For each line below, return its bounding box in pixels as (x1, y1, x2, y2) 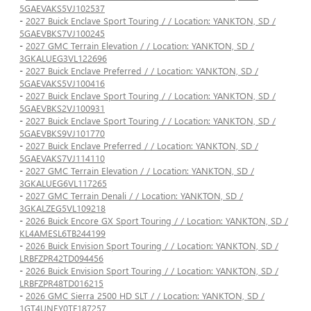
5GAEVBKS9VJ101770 (19, 127, 105, 140)
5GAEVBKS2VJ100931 (19, 102, 105, 115)
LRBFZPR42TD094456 (19, 252, 103, 264)
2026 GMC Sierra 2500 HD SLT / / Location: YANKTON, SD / (26, 289, 264, 302)
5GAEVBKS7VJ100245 (19, 27, 105, 40)
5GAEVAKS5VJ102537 (19, 2, 105, 15)
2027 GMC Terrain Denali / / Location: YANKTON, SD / (26, 190, 243, 202)
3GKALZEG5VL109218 (19, 202, 106, 215)
